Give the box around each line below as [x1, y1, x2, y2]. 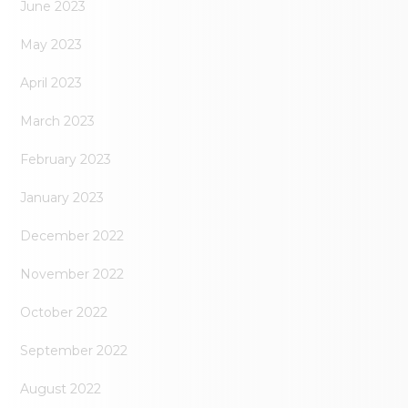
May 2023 [20, 36, 83, 54]
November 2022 [20, 266, 125, 283]
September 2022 [20, 342, 128, 360]
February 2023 [20, 151, 112, 168]
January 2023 [20, 189, 105, 207]
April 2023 [20, 75, 83, 92]
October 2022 [20, 304, 108, 321]
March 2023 [20, 113, 96, 130]
